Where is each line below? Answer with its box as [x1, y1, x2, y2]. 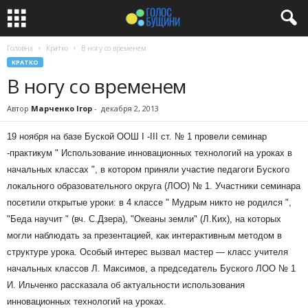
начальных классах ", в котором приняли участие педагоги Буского [7, 164, 289, 175]
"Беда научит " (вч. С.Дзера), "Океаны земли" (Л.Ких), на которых [7, 214, 281, 224]
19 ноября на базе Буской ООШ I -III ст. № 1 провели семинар [7, 131, 267, 142]
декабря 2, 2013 [101, 103, 159, 113]
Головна [7, 43, 33, 53]
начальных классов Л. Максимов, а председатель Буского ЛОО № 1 [7, 263, 296, 274]
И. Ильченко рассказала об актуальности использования [7, 280, 245, 290]
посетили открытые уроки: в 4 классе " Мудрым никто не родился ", [7, 197, 291, 208]
